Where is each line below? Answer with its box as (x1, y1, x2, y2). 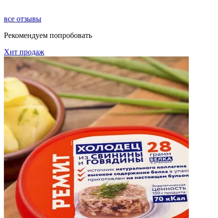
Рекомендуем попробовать (4, 31, 92, 39)
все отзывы (4, 14, 41, 23)
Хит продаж (4, 47, 44, 56)
